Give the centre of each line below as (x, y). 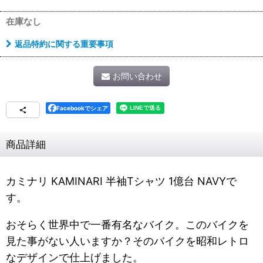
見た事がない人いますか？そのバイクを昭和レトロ (127, 241)
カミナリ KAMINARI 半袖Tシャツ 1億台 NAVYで (121, 181)
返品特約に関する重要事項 (64, 44)
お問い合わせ (137, 76)
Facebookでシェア (82, 108)
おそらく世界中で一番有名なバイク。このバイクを (127, 225)
